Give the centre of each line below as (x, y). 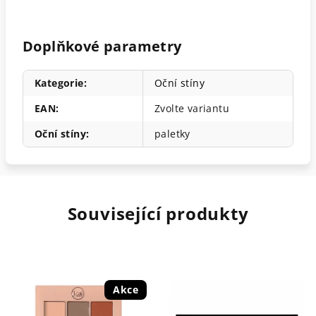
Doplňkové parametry (102, 46)
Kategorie (59, 83)
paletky (172, 133)
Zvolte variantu (192, 108)
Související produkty (158, 213)
